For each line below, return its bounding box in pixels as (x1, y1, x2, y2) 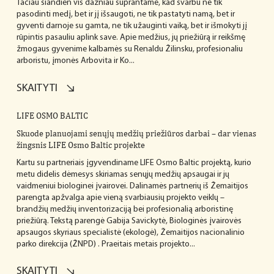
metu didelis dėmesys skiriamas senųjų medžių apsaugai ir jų (16, 169, 229, 179)
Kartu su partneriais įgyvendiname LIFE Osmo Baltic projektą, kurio (16, 158, 251, 168)
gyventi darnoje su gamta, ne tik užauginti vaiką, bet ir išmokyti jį (16, 21, 247, 31)
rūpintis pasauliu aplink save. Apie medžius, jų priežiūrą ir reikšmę (16, 33, 245, 43)
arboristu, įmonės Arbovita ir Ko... (16, 56, 135, 66)
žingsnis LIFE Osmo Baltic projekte (16, 139, 145, 150)
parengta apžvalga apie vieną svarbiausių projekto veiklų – (16, 193, 224, 202)
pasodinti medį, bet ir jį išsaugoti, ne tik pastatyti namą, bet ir (16, 10, 235, 20)
